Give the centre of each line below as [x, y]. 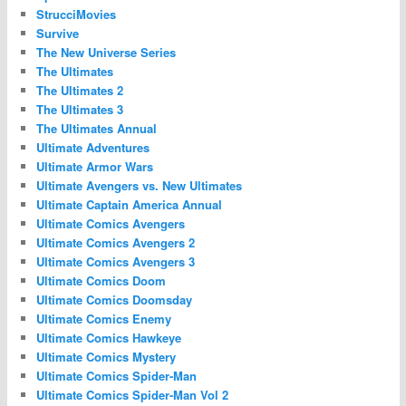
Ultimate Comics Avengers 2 [116, 243]
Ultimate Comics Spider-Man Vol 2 [133, 395]
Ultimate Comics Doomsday [115, 300]
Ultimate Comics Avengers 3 [116, 262]
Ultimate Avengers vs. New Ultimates [140, 186]
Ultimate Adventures [93, 148]
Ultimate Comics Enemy [104, 319]
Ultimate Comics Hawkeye [109, 338]
